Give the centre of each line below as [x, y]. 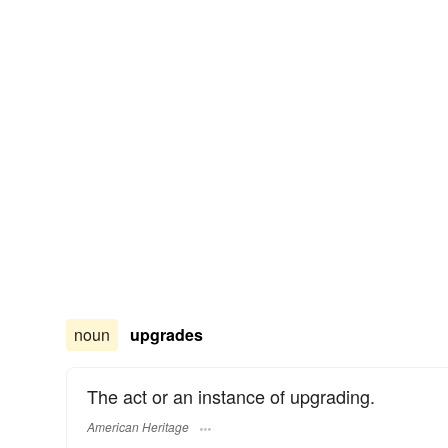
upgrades [166, 335]
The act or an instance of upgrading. [231, 396]
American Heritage [138, 426]
